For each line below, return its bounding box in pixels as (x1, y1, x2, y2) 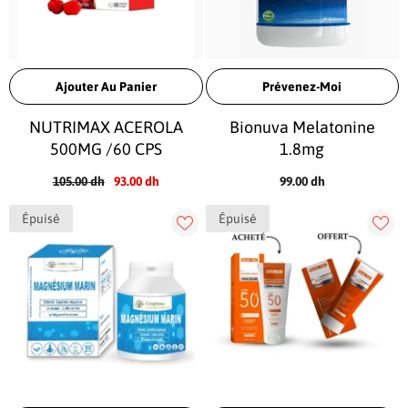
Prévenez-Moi (262, 78, 342, 94)
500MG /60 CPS (49, 138, 162, 158)
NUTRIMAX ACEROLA (28, 117, 183, 137)
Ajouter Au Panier (55, 78, 157, 94)
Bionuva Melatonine (229, 117, 375, 137)
